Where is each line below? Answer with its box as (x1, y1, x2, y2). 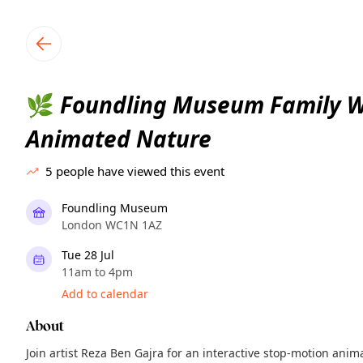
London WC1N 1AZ (62, 217, 162, 233)
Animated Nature (26, 123, 211, 154)
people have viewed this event (56, 163, 224, 179)
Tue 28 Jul (62, 247, 114, 263)
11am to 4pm (62, 264, 133, 280)
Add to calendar (62, 286, 148, 301)
